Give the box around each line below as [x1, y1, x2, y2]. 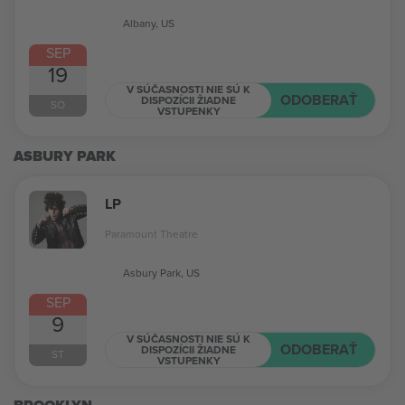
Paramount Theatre [105, 226, 198, 241]
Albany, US [123, 15, 174, 32]
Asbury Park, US [123, 265, 200, 281]
